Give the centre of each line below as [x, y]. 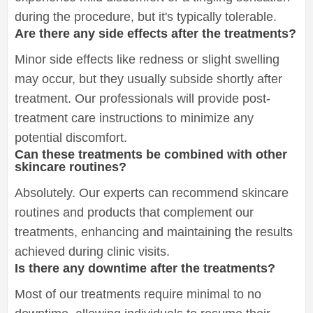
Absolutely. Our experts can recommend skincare [152, 192]
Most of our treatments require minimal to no [138, 294]
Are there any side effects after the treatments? [155, 33]
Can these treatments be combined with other [151, 154]
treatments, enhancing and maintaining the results [154, 232]
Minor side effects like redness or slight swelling [147, 59]
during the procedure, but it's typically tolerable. [146, 16]
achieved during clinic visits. [92, 251]
